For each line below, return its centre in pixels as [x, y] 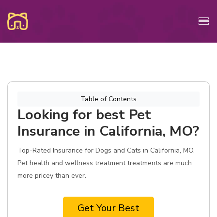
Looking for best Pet [84, 115]
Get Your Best [108, 208]
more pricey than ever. [52, 176]
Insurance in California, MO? [108, 131]
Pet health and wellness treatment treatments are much [105, 163]
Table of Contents [108, 99]
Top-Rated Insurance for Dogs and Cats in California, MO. [106, 150]
